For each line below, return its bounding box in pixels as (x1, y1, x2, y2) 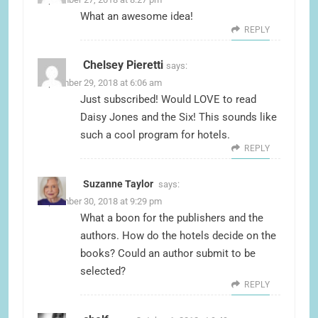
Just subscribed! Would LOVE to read (80, 93, 256, 106)
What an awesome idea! (80, 10, 193, 23)
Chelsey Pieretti (83, 58, 163, 72)
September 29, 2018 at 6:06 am (38, 77, 162, 89)
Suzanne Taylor (83, 178, 153, 190)
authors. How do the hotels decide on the (80, 229, 276, 243)
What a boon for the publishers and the (80, 212, 263, 225)
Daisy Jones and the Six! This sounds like (80, 111, 277, 124)
